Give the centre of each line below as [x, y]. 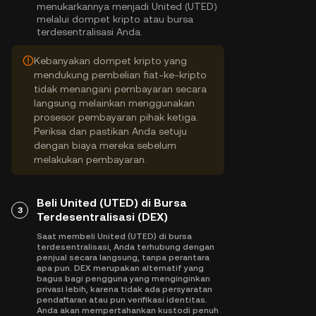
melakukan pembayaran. [90, 159]
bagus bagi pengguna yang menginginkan [123, 279]
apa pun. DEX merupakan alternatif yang [120, 268]
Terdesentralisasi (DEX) [102, 217]
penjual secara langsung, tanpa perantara [123, 257]
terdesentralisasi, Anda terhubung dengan [126, 247]
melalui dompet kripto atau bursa [115, 19]
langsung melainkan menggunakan [114, 103]
